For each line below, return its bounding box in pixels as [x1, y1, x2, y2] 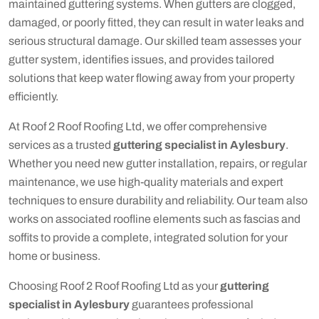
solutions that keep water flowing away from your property [9, 72, 295, 84]
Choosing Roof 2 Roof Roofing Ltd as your [9, 280, 220, 292]
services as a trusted [9, 139, 113, 151]
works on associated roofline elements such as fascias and [9, 213, 300, 225]
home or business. [9, 250, 100, 262]
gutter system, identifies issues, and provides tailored [9, 53, 274, 66]
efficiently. [9, 90, 58, 103]
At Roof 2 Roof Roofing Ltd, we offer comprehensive [9, 120, 267, 132]
